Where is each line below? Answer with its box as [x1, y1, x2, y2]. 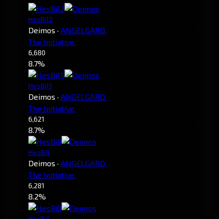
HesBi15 [28, 81, 52, 90]
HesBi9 [28, 148, 50, 156]
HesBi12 [28, 15, 53, 23]
